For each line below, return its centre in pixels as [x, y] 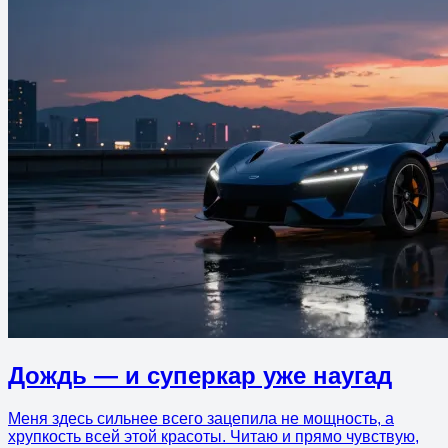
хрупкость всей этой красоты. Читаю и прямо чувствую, [213, 437]
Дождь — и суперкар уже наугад [200, 376]
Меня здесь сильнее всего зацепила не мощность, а [201, 419]
